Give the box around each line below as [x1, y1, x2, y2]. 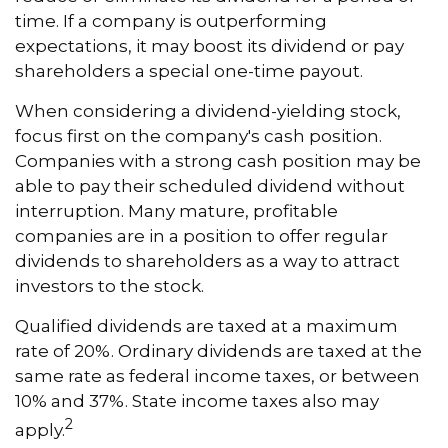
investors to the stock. [15, 275, 204, 296]
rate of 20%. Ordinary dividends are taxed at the [15, 340, 422, 361]
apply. [15, 419, 65, 440]
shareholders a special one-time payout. [15, 60, 363, 81]
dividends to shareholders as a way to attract [15, 250, 400, 271]
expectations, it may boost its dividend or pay [15, 35, 404, 56]
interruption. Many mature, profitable [15, 200, 338, 221]
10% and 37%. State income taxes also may [15, 390, 379, 411]
